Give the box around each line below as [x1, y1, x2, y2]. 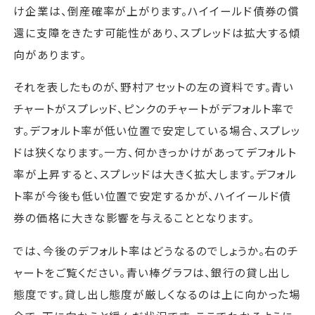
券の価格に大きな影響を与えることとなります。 [13, 210, 255, 226]
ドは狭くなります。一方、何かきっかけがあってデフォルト [13, 144, 297, 160]
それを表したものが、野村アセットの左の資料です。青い [13, 79, 295, 95]
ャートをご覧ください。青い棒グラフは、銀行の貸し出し [13, 264, 291, 280]
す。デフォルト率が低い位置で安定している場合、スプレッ [13, 122, 302, 139]
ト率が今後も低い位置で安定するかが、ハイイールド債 [13, 188, 292, 204]
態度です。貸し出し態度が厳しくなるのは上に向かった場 [13, 285, 302, 302]
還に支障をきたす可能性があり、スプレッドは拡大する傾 [13, 24, 302, 40]
